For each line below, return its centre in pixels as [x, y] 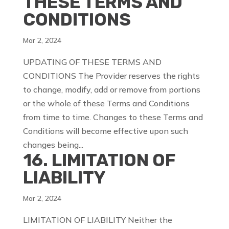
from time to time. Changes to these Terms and [113, 117]
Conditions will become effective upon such [105, 131]
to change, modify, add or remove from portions [111, 90]
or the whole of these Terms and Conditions [106, 104]
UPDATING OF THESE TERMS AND [92, 62]
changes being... [53, 145]
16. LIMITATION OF [99, 161]
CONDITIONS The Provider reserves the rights [111, 76]
